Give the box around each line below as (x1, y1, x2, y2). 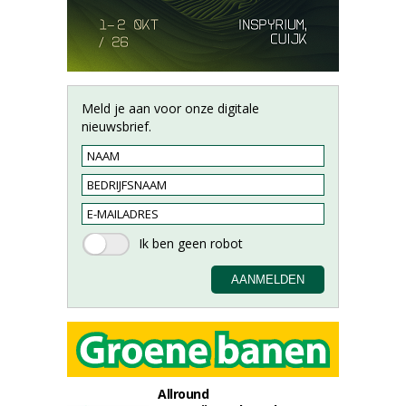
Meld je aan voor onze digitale (82, 100, 259, 117)
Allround (158, 385, 208, 402)
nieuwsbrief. (82, 118, 151, 135)
